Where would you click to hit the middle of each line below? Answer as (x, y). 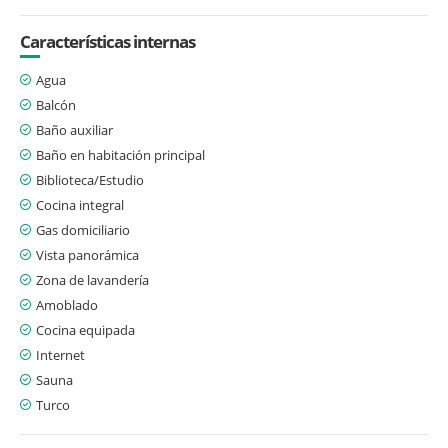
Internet (60, 354)
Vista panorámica (87, 254)
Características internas (107, 41)
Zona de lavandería (92, 279)
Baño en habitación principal (120, 154)
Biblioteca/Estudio (90, 179)
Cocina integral (80, 204)
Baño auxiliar (74, 129)
